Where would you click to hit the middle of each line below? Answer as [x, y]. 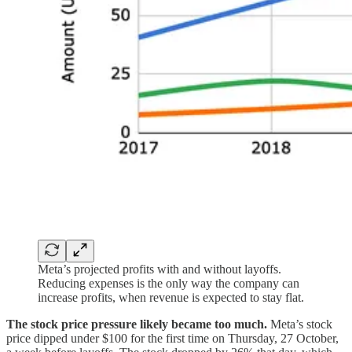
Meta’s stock [301, 324]
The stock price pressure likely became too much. [138, 324]
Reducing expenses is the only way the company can [169, 284]
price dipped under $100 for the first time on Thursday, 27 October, [172, 339]
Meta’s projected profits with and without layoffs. [159, 269]
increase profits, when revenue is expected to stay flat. [171, 298]
